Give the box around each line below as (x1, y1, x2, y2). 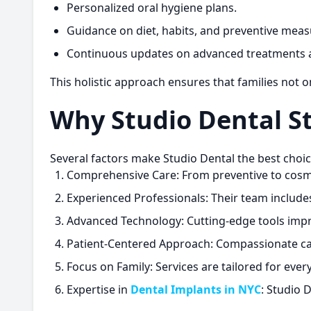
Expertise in (67, 282, 131, 297)
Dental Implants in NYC (131, 282, 261, 297)
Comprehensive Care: (67, 167, 179, 183)
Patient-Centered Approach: (67, 236, 213, 251)
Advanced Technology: (67, 213, 184, 228)
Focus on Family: (67, 259, 153, 274)
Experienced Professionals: (67, 190, 208, 205)
